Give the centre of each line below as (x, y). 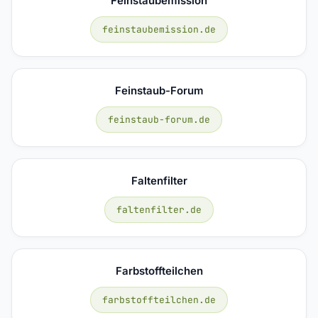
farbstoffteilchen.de (159, 300)
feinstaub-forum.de (159, 119)
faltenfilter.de (159, 209)
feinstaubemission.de (159, 29)
